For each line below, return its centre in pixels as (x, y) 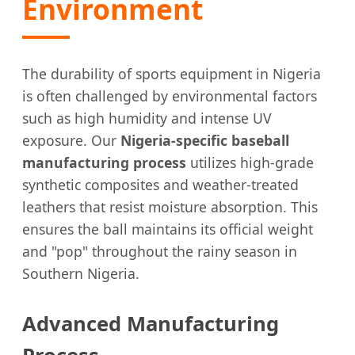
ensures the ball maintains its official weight (168, 229)
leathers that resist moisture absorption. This (170, 206)
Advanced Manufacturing (151, 323)
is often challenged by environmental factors (170, 95)
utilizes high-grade (250, 162)
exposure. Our (71, 140)
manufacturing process (104, 162)
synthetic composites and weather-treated (160, 184)
